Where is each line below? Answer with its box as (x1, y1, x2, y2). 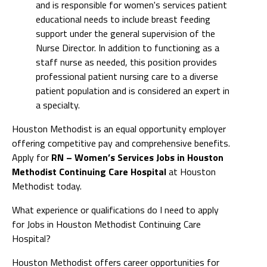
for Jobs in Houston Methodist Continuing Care (12, 216, 201, 231)
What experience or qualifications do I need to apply (12, 202, 219, 217)
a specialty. (36, 97, 80, 112)
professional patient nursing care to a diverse (36, 69, 218, 83)
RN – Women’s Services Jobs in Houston (51, 150, 223, 164)
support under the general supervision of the (36, 26, 215, 41)
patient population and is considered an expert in (36, 83, 229, 98)
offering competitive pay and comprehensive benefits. (12, 135, 230, 150)
